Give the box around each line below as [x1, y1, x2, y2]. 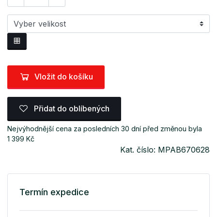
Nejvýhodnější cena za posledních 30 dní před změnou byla [7, 124, 202, 133]
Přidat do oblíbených [32, 103, 109, 113]
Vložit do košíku [34, 72, 93, 82]
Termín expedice [19, 186, 89, 197]
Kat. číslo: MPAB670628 [120, 144, 210, 155]
